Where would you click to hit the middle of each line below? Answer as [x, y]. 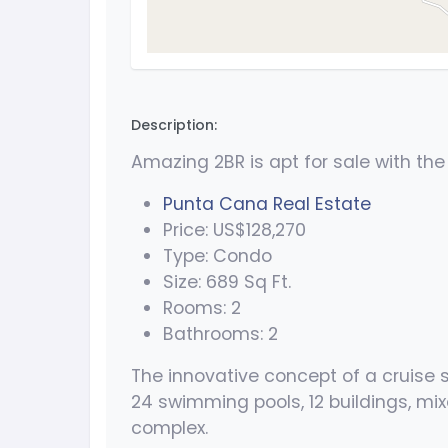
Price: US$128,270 [234, 230]
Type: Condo [217, 256]
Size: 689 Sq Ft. [227, 282]
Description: [174, 125]
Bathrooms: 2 [220, 334]
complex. [169, 428]
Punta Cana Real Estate [267, 204]
